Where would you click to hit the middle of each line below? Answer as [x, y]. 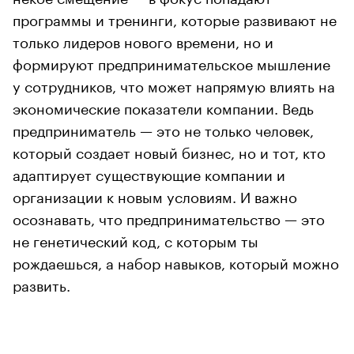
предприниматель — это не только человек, [163, 128]
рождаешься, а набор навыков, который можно [176, 261]
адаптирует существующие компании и [149, 173]
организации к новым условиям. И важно [155, 195]
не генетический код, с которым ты [136, 239]
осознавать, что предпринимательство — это [169, 217]
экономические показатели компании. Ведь [163, 106]
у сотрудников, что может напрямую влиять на [174, 84]
